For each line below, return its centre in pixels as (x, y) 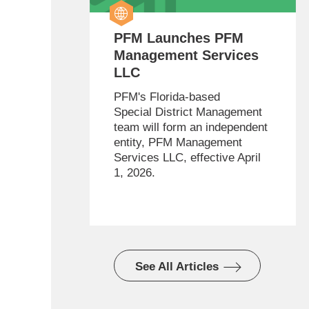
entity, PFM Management (178, 143)
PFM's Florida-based (167, 97)
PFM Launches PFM (178, 38)
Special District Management (188, 112)
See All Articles (177, 267)
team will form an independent (190, 128)
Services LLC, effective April (187, 158)
